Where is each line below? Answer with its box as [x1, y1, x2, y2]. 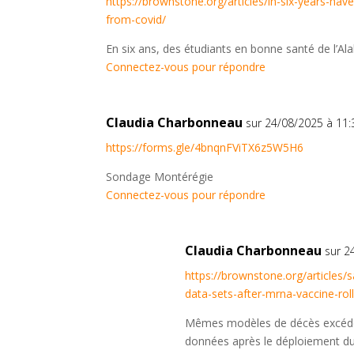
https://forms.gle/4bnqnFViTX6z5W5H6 [106, 140, 304, 156]
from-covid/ [106, 12, 167, 28]
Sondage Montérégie [106, 169, 214, 185]
